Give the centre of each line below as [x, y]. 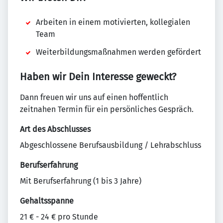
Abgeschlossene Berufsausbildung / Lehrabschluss [111, 145]
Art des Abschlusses [55, 129]
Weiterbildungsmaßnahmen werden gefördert [118, 52]
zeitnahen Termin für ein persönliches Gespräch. [107, 109]
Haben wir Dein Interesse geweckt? [98, 76]
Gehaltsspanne [47, 201]
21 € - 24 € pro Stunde [59, 217]
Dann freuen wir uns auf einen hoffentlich [94, 97]
